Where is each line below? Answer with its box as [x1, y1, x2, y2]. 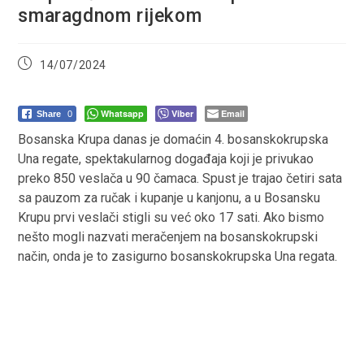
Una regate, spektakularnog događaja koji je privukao [18, 150, 314, 167]
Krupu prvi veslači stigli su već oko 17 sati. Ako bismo [18, 209, 325, 225]
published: [17, 71, 75, 84]
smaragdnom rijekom [18, 4, 202, 27]
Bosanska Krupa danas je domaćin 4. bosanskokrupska [18, 131, 329, 147]
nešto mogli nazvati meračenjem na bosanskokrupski [18, 228, 318, 245]
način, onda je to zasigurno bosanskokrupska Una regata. [18, 248, 338, 264]
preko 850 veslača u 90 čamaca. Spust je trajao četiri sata [18, 170, 343, 186]
